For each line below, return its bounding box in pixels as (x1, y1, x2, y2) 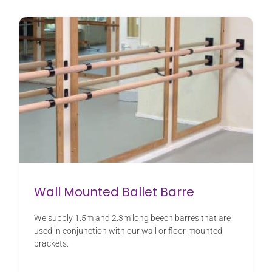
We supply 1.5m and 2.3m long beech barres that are (34, 213, 231, 223)
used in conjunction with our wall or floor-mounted (34, 226, 222, 236)
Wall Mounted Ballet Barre (34, 183, 194, 201)
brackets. (34, 239, 69, 249)
